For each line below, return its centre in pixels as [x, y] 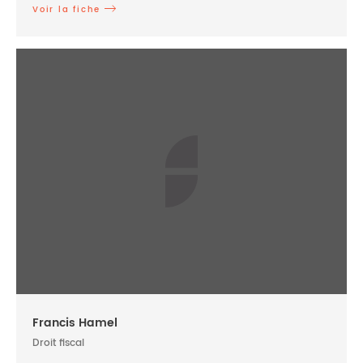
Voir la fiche [66, 10]
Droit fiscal [58, 344]
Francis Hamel [75, 323]
